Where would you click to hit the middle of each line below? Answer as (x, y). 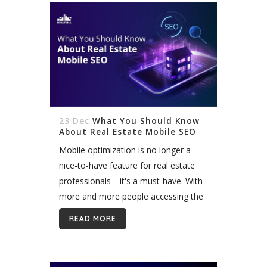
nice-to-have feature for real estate (127, 165)
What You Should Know (146, 121)
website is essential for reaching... (123, 243)
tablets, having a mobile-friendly (120, 227)
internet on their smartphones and (125, 212)
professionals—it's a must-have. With (131, 181)
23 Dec (74, 121)
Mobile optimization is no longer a (125, 150)
